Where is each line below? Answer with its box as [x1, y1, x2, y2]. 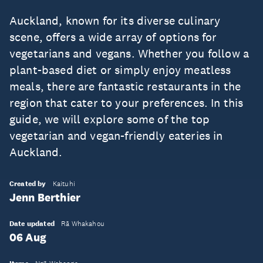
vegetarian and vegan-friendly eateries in [9, 129, 223, 143]
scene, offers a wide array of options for [9, 30, 217, 44]
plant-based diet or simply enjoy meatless [9, 63, 231, 77]
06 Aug [9, 231, 46, 244]
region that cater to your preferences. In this [9, 96, 244, 110]
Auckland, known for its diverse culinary [9, 14, 221, 28]
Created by [9, 179, 46, 188]
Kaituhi [52, 179, 75, 188]
